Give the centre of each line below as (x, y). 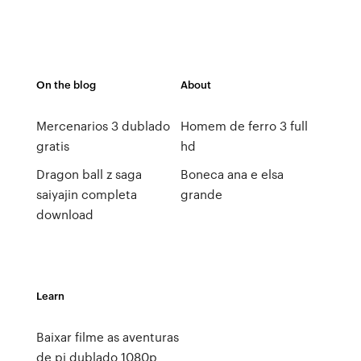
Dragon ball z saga (89, 174)
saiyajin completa (86, 194)
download (64, 214)
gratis (52, 146)
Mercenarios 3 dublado (103, 126)
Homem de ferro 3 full (244, 126)
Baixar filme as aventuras (107, 337)
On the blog (66, 84)
